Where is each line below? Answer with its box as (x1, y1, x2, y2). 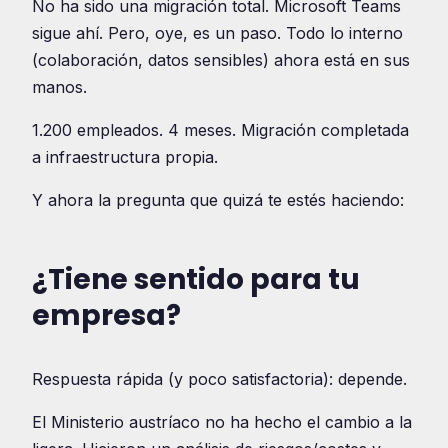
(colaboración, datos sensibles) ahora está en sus (32, 49, 410, 70)
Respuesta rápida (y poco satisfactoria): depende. (32, 368, 407, 389)
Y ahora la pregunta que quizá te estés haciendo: (32, 189, 404, 210)
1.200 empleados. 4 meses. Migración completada (32, 119, 409, 140)
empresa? (32, 295, 181, 335)
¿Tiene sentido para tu (32, 259, 360, 299)
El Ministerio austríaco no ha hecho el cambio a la (32, 411, 412, 432)
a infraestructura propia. (32, 146, 218, 167)
